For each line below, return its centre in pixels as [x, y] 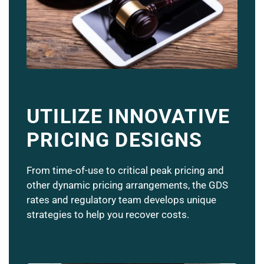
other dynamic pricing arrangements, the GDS [127, 185]
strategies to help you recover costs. [108, 214]
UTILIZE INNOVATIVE [128, 116]
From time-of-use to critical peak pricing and [125, 170]
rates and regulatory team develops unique [121, 199]
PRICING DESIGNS [115, 139]
